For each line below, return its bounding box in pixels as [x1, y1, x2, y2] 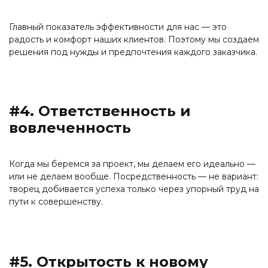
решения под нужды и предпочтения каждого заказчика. [9, 47, 257, 58]
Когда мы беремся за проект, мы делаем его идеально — [9, 159, 255, 170]
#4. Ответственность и [9, 102, 191, 120]
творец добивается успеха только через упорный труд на [9, 184, 259, 195]
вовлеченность [9, 119, 131, 137]
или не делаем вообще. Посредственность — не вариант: [9, 171, 258, 182]
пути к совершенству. [9, 196, 103, 208]
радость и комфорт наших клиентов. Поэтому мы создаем [9, 34, 259, 45]
